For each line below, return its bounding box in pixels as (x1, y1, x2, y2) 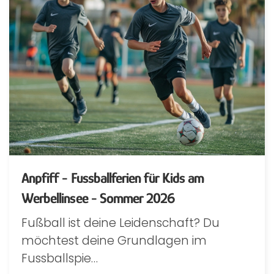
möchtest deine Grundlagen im (21, 232, 207, 249)
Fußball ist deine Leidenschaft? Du (21, 214, 220, 231)
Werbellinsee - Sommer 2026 (21, 189, 175, 206)
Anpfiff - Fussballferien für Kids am (21, 169, 204, 186)
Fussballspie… (21, 250, 98, 267)
